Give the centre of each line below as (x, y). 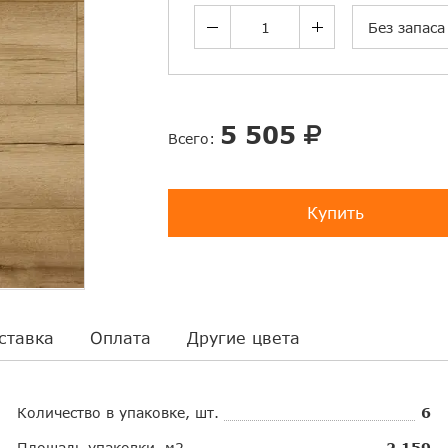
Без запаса (407, 28)
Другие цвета (243, 337)
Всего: (194, 139)
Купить (335, 213)
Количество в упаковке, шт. (118, 412)
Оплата (120, 337)
